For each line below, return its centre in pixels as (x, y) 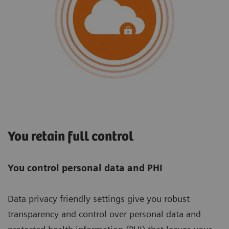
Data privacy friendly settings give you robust (99, 199)
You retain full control (71, 137)
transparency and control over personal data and (104, 214)
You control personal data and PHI (85, 168)
